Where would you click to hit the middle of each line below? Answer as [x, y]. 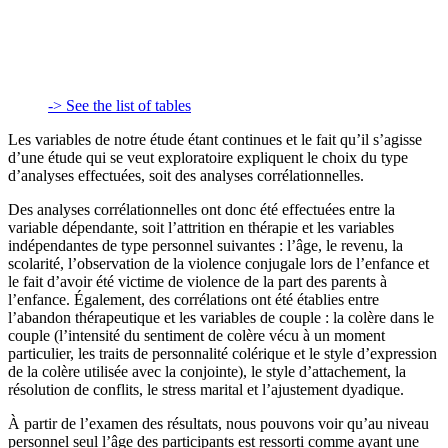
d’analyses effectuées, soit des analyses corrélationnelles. [186, 175]
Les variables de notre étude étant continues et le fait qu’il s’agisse [215, 139]
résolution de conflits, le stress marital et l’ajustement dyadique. [206, 389]
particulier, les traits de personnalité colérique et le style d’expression [222, 353]
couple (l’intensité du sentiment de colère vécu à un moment [196, 335]
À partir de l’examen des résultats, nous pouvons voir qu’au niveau [218, 423]
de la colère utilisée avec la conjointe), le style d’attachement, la [207, 371]
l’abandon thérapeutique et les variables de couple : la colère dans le [221, 317]
